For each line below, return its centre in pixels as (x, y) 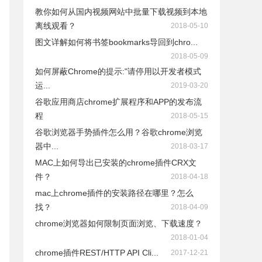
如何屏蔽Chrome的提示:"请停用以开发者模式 (118, 71)
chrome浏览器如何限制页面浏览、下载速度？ (119, 223)
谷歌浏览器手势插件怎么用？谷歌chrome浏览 (119, 132)
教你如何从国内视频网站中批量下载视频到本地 (121, 12)
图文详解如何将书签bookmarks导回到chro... (116, 42)
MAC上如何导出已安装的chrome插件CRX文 (116, 163)
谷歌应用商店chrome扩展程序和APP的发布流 (118, 102)
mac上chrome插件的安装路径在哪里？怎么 (114, 193)
